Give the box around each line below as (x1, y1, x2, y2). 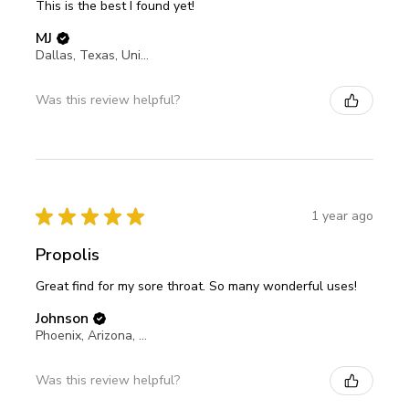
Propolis (36, 243, 100, 266)
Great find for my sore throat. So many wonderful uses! (36, 277, 357, 295)
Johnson (36, 308, 89, 329)
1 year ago (311, 207, 373, 225)
